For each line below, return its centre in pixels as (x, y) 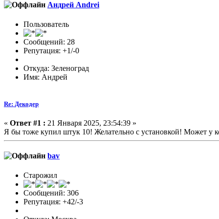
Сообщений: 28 (49, 42)
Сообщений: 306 (51, 193)
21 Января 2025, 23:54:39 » (91, 123)
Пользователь (46, 24)
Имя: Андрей (45, 77)
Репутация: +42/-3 (53, 201)
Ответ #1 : (28, 123)
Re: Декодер (21, 104)
